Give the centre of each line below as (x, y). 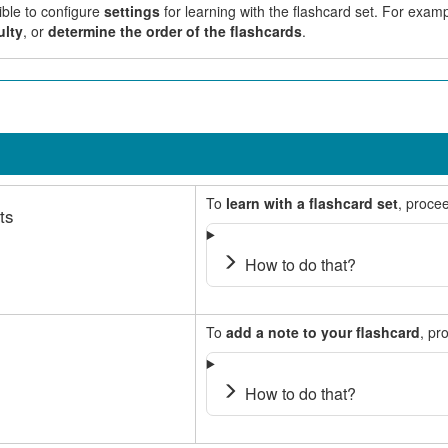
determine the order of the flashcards (174, 31)
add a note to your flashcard (322, 332)
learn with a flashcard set (311, 203)
